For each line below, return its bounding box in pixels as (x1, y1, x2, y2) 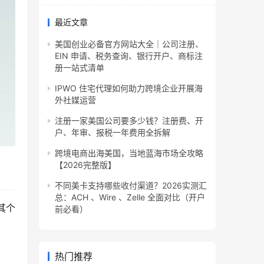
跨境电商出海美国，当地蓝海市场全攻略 (55, 147, 203, 158)
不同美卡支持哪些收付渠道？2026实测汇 (55, 180, 207, 190)
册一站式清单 (55, 62, 104, 72)
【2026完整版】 (55, 159, 116, 170)
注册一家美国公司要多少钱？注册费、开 (55, 115, 203, 126)
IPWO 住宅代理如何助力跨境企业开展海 (55, 82, 203, 93)
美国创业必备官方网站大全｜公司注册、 (55, 38, 203, 49)
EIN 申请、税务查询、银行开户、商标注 (55, 50, 203, 61)
